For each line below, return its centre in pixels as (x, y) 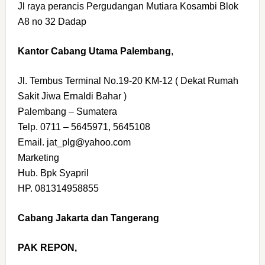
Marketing (38, 158)
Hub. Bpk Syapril (53, 173)
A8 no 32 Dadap (52, 22)
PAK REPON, (47, 248)
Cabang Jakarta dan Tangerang (88, 218)
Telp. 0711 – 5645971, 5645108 (84, 127)
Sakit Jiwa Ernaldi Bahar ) (72, 96)
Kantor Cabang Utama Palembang (94, 51)
